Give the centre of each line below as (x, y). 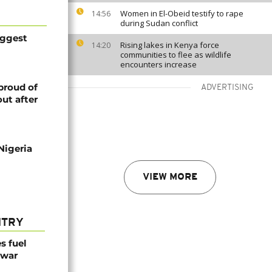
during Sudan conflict (159, 23)
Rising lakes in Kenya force (170, 45)
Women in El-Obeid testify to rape (182, 13)
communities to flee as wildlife (176, 55)
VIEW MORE (170, 177)
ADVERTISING (227, 88)
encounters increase (158, 64)
